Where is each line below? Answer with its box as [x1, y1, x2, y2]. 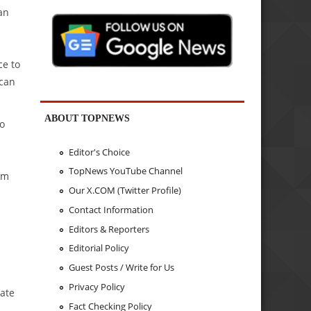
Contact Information [68, 203, 153, 216]
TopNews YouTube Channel [68, 165, 183, 178]
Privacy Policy [68, 280, 125, 293]
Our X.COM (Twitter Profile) [68, 184, 181, 197]
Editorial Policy [68, 242, 129, 255]
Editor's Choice [68, 145, 130, 158]
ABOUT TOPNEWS [44, 112, 131, 124]
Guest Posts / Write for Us [68, 261, 174, 274]
